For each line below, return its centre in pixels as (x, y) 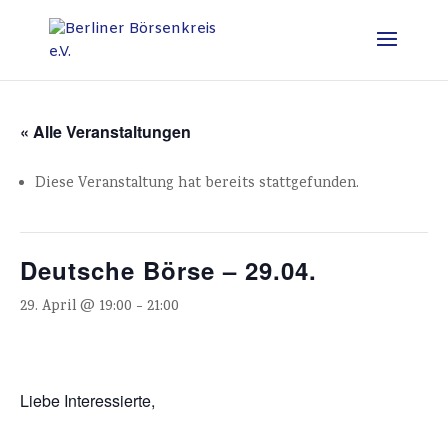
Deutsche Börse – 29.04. (168, 270)
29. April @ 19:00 (76, 307)
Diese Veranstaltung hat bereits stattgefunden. (197, 184)
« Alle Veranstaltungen (105, 131)
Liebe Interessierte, (87, 400)
